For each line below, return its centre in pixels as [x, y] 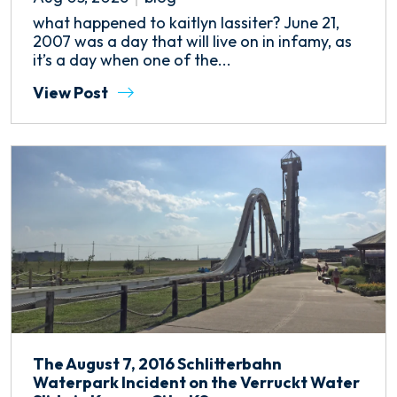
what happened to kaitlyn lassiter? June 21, [186, 22]
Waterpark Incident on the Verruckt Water [196, 382]
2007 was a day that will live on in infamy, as [192, 41]
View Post [72, 92]
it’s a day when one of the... [132, 59]
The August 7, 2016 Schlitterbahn [157, 363]
